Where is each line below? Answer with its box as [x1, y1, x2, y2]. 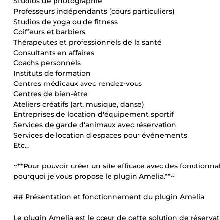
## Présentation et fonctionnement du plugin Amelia [13, 192, 204, 201]
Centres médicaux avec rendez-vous [13, 79, 142, 88]
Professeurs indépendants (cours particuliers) [13, 7, 175, 16]
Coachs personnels [13, 58, 81, 67]
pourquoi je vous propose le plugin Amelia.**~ [13, 172, 175, 181]
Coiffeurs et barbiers [13, 27, 85, 36]
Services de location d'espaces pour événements [13, 131, 187, 139]
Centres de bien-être [13, 89, 88, 98]
